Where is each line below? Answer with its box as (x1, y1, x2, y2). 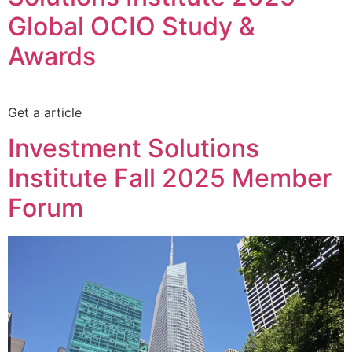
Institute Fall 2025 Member (8, 162, 332, 193)
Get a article (8, 104, 82, 121)
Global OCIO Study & (8, 11, 255, 42)
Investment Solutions (8, 132, 259, 163)
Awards (8, 41, 96, 72)
